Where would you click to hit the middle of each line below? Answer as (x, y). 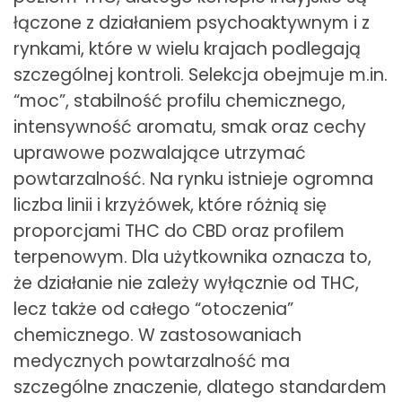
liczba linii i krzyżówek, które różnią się (170, 205)
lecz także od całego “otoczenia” (153, 310)
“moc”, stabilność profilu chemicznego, (179, 101)
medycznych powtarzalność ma (152, 362)
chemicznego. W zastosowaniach (157, 336)
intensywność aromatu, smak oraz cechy (190, 127)
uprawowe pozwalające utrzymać (160, 153)
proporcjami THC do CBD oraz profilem (179, 232)
